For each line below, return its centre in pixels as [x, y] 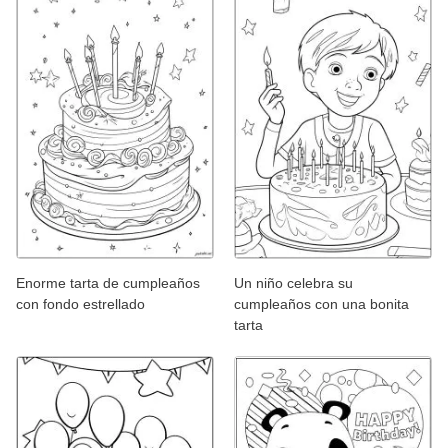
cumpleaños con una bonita [321, 303]
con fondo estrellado [80, 303]
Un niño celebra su [293, 282]
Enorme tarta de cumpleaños [108, 282]
